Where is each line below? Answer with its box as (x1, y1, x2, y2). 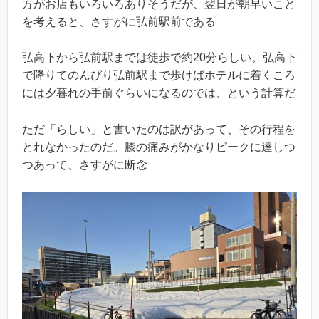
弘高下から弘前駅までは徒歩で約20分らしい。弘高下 (22, 51, 297, 64)
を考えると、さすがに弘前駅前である (22, 15, 216, 28)
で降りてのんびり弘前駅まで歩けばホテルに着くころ (22, 69, 296, 82)
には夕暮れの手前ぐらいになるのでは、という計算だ (22, 87, 296, 100)
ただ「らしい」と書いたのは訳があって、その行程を (22, 122, 296, 135)
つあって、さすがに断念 (22, 158, 147, 171)
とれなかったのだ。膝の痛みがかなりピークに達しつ (22, 140, 296, 153)
